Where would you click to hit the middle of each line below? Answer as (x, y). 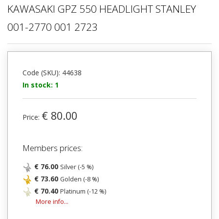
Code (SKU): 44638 (52, 73)
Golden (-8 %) (79, 179)
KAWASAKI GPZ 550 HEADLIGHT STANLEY (102, 9)
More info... (52, 202)
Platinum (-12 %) (83, 192)
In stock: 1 (41, 85)
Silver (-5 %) (77, 167)
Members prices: (53, 148)
